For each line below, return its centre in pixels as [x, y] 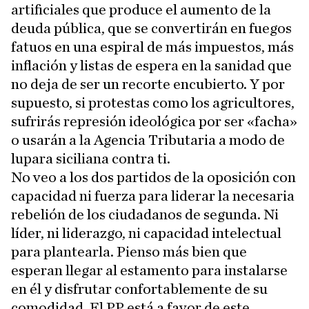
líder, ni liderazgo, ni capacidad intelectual [146, 233]
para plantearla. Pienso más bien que [129, 252]
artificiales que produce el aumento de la [141, 10]
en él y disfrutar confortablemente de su [139, 289]
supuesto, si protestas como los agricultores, [153, 103]
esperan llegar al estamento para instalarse [149, 271]
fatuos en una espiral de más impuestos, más [152, 47]
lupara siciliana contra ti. [91, 159]
